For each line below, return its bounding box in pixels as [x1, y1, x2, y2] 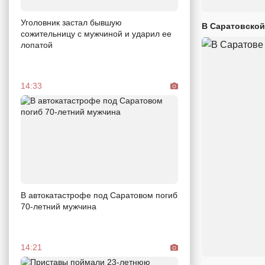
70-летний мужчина [21, 201, 96, 211]
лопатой [21, 40, 53, 50]
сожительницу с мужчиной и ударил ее [21, 29, 172, 38]
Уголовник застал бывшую [21, 18, 122, 27]
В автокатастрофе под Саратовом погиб [21, 190, 177, 200]
